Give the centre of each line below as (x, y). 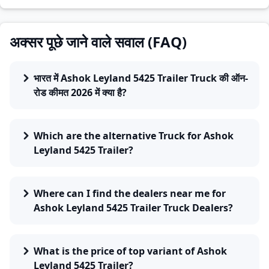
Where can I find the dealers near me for (130, 193)
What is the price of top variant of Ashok (130, 251)
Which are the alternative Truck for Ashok (134, 136)
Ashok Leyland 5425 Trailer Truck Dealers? (133, 208)
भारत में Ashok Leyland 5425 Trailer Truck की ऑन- (141, 78)
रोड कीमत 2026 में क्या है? (80, 92)
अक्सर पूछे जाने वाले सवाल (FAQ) (98, 42)
